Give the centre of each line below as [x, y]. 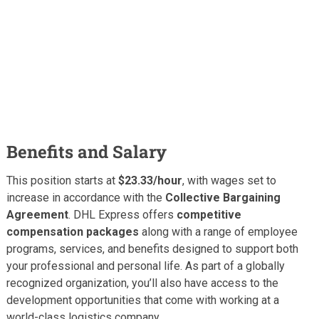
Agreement [37, 214]
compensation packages [72, 231]
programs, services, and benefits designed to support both [152, 249]
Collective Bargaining [223, 197]
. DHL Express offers [122, 214]
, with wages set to [229, 180]
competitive [209, 214]
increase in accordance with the [85, 197]
